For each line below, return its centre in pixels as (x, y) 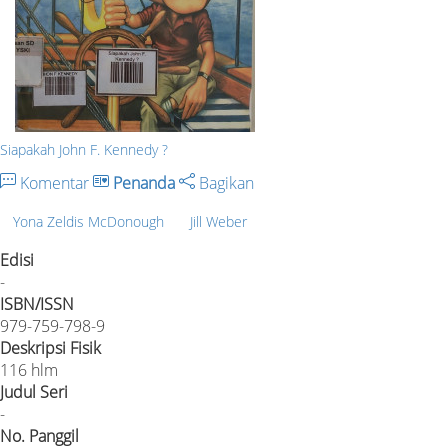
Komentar (54, 183)
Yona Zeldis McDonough (88, 221)
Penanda (144, 183)
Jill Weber (218, 221)
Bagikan (224, 183)
